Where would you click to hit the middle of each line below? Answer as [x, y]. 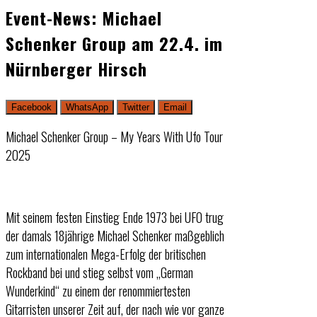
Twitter [136, 107]
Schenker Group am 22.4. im [114, 43]
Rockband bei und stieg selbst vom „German [99, 272]
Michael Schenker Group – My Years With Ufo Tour [114, 136]
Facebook [31, 107]
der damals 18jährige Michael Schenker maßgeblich [115, 235]
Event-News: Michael [84, 17]
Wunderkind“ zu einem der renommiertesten [98, 290]
